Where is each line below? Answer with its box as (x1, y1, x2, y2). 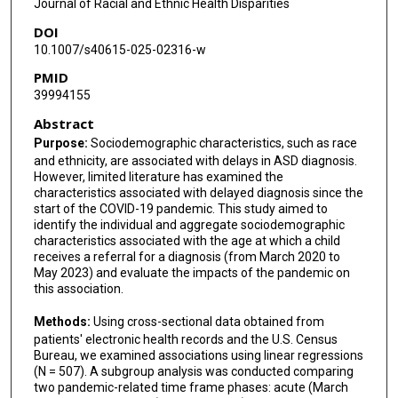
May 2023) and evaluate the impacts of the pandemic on (33, 266, 350, 281)
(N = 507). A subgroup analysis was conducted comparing (33, 363, 354, 378)
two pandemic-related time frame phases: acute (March (33, 379, 348, 394)
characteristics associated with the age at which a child (33, 234, 340, 249)
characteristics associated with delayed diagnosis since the (33, 186, 363, 201)
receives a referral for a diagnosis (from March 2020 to (33, 250, 340, 265)
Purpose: (33, 136, 91, 151)
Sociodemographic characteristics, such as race (90, 136, 357, 151)
